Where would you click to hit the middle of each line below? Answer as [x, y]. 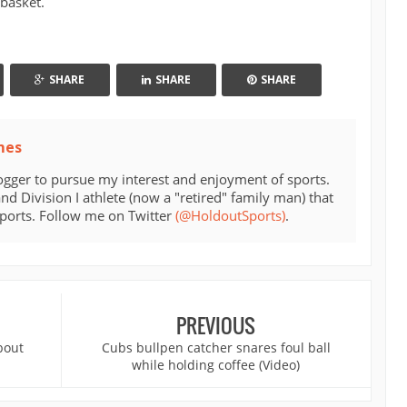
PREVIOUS [216, 326]
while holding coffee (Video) [216, 365]
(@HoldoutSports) [230, 216]
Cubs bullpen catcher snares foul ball [216, 348]
